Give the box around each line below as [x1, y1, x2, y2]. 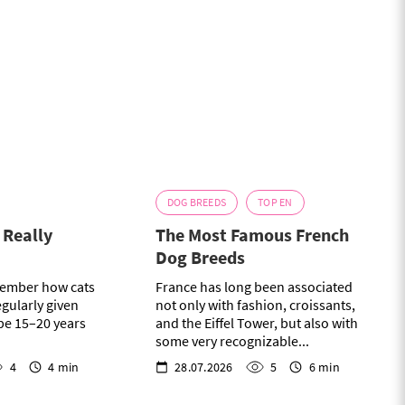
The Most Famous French [155, 223, 349, 247]
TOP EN [258, 195, 293, 210]
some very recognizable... [155, 332, 309, 351]
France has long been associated [155, 278, 353, 297]
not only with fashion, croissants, [155, 296, 355, 315]
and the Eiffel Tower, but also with [155, 314, 358, 333]
